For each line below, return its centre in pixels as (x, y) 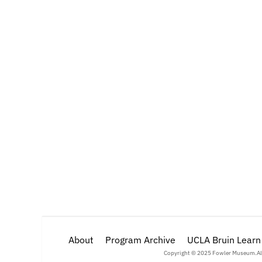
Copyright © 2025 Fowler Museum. (210, 253)
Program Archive (140, 240)
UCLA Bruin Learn (224, 240)
